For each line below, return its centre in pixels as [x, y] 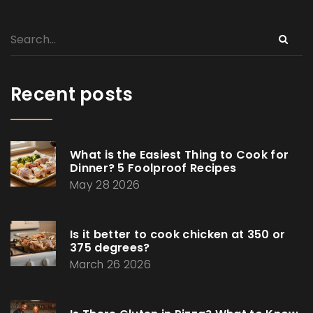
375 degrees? [110, 247]
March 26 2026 [110, 264]
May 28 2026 [105, 184]
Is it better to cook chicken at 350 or [178, 234]
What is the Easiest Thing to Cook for [180, 154]
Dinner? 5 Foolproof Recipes [153, 168]
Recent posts [72, 94]
